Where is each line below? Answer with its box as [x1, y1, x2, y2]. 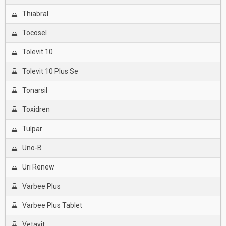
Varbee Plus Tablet [22, 201, 82, 209]
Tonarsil [22, 86, 47, 94]
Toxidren [22, 105, 50, 114]
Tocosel [22, 29, 47, 37]
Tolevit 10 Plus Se [22, 67, 78, 75]
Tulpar [22, 125, 42, 133]
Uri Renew [22, 163, 54, 171]
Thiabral [22, 10, 48, 18]
